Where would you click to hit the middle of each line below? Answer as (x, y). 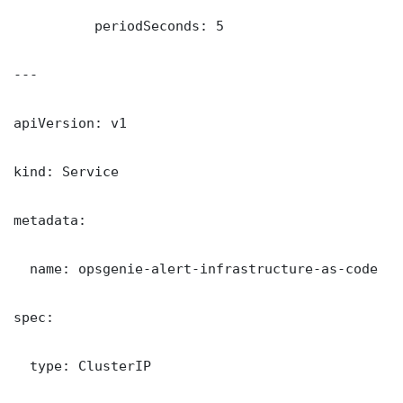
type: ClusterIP (82, 366)
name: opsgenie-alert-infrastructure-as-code (196, 269)
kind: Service (66, 172)
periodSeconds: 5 (119, 26)
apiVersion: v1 (70, 123)
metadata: (50, 220)
